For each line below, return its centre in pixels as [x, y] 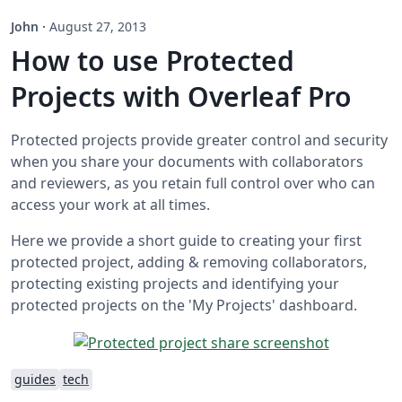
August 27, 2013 [98, 27]
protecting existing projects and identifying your [175, 284]
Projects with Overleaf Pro [181, 97]
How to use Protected [153, 61]
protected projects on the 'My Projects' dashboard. [184, 306]
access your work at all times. [110, 205]
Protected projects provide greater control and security [199, 140]
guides [35, 379]
